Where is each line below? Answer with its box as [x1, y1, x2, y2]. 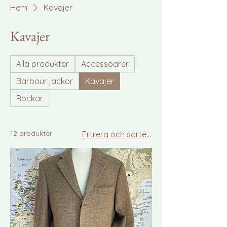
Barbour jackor [16, 76, 73, 86]
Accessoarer [81, 59, 129, 69]
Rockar [16, 93, 43, 103]
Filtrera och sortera [82, 129, 155, 139]
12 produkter [10, 129, 52, 138]
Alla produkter [16, 59, 69, 69]
